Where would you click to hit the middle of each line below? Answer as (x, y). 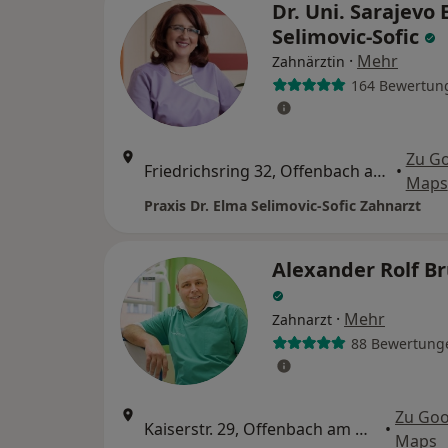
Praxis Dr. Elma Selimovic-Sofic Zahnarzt (282, 206)
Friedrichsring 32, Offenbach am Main (379, 171)
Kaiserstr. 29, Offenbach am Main (361, 429)
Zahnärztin (308, 62)
